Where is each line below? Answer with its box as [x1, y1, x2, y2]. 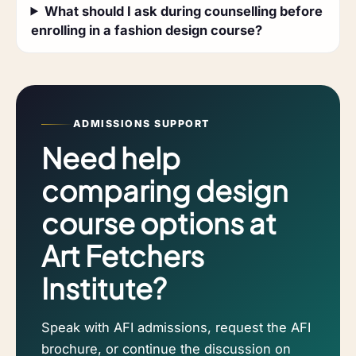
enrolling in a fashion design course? [30, 21, 262, 38]
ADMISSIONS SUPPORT [73, 118, 210, 130]
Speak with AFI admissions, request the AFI [41, 319, 311, 336]
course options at [41, 205, 277, 242]
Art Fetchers [41, 238, 204, 274]
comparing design [41, 172, 288, 209]
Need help [41, 140, 180, 176]
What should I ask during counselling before [44, 2, 323, 19]
